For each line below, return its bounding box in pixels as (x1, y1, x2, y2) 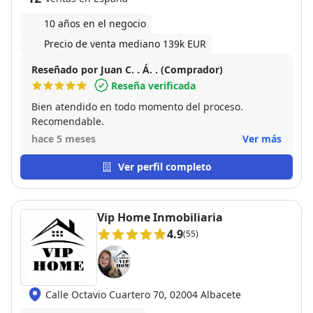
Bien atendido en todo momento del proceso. (31, 100, 243, 113)
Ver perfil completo (118, 160, 212, 173)
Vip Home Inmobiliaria (97, 210, 223, 225)
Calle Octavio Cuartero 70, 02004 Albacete (45, 287, 241, 301)
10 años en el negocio (44, 17, 146, 30)
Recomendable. (31, 115, 104, 128)
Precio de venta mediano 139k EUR (44, 37, 206, 50)
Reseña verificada (111, 78, 196, 92)
